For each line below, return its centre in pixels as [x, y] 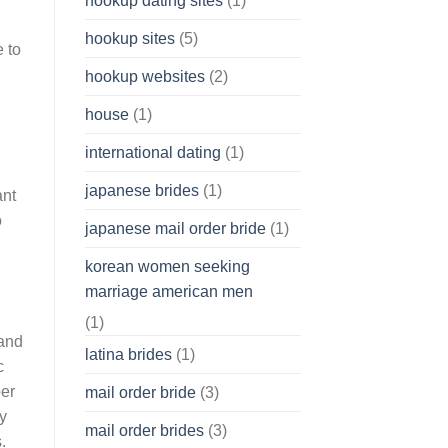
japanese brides [141, 190]
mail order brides [144, 430]
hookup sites [129, 38]
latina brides [128, 354]
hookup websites [144, 76]
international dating [152, 152]
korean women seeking [167, 266]
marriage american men [168, 291]
